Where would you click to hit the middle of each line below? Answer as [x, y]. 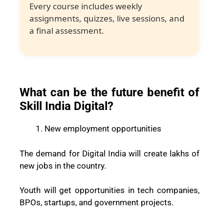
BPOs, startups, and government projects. [97, 203]
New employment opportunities [103, 129]
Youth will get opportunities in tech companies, [109, 190]
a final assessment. [67, 31]
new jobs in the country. [63, 165]
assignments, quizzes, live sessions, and [107, 19]
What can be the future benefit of [109, 93]
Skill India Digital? [66, 106]
